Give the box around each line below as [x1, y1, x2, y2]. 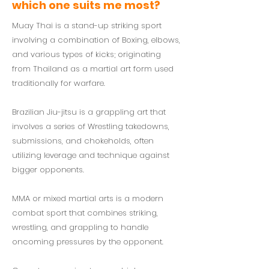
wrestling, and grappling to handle [12, 222, 148, 233]
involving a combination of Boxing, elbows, [12, 34, 180, 46]
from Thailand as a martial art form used [12, 63, 174, 74]
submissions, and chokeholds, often [12, 135, 154, 147]
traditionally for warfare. [12, 77, 105, 89]
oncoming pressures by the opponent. [12, 236, 163, 247]
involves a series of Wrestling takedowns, [12, 121, 169, 132]
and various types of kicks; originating [12, 49, 161, 60]
